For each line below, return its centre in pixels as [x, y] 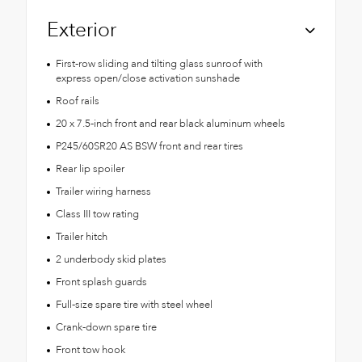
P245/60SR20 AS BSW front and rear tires [149, 146]
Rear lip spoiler [90, 168]
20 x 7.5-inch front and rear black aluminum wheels [170, 123]
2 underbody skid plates [111, 259]
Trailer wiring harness [103, 191]
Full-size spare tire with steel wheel [134, 304]
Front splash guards [101, 282]
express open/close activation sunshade [147, 78]
